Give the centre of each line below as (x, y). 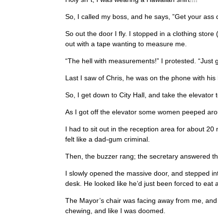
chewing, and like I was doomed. (116, 210)
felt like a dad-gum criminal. (108, 139)
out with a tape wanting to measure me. (126, 44)
